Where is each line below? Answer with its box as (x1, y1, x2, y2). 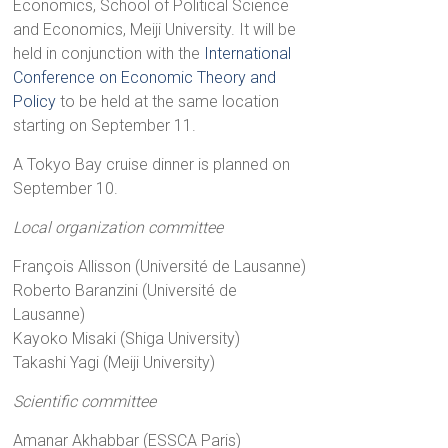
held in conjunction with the (13, 44, 205, 64)
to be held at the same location (56, 92, 280, 112)
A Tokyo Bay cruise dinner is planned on (13, 155, 291, 175)
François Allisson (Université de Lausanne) (13, 257, 307, 277)
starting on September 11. (13, 116, 197, 136)
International (204, 44, 292, 64)
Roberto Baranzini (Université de (13, 281, 238, 301)
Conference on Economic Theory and (13, 68, 277, 88)
